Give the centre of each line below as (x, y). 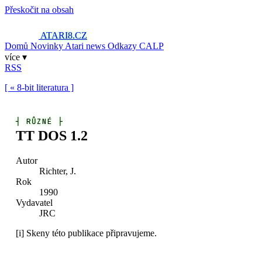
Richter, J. (58, 171)
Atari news (86, 46)
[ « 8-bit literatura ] (39, 87)
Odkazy (123, 46)
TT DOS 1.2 (52, 135)
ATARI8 (56, 35)
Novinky (48, 46)
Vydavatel (35, 202)
